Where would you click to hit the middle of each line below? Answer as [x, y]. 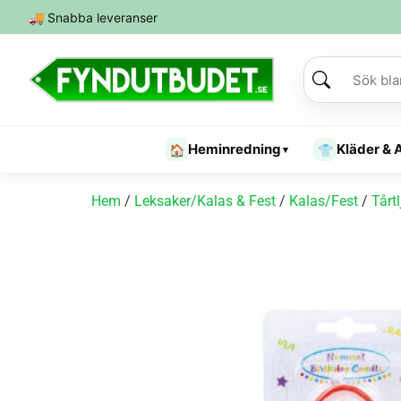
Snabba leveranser [101, 17]
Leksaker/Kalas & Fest [205, 201]
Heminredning [235, 149]
